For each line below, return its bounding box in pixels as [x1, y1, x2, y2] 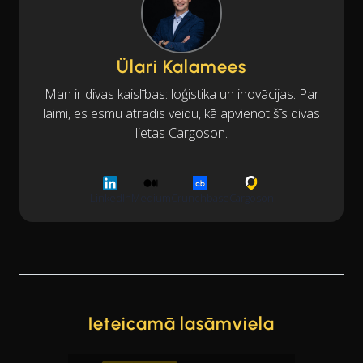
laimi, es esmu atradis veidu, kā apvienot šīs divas [43, 104, 320, 122]
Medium [130, 190, 171, 205]
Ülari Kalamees [116, 55, 247, 78]
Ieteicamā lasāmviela [88, 312, 275, 335]
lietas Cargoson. [135, 123, 228, 142]
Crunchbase [170, 190, 229, 205]
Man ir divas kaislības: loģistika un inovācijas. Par [44, 84, 319, 103]
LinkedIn [89, 190, 131, 205]
